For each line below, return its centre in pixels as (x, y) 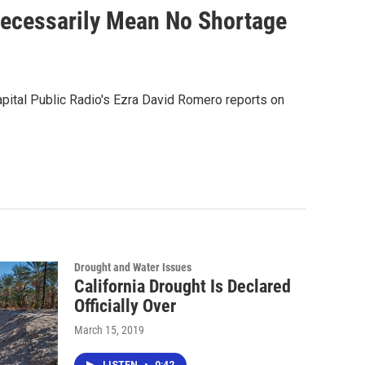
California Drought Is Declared (182, 286)
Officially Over (125, 306)
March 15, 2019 (109, 330)
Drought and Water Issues (133, 267)
